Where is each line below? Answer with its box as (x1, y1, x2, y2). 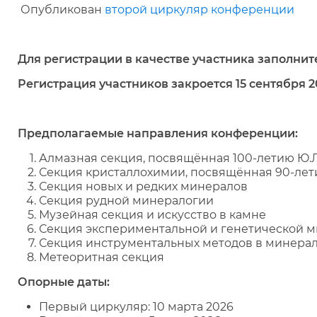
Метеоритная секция (39, 250, 164, 264)
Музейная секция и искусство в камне (39, 208, 266, 221)
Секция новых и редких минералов (39, 180, 248, 193)
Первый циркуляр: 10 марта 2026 (39, 300, 234, 313)
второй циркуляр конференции (105, 3, 294, 16)
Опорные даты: (18, 275, 110, 289)
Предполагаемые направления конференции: (18, 127, 298, 140)
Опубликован (18, 3, 105, 16)
